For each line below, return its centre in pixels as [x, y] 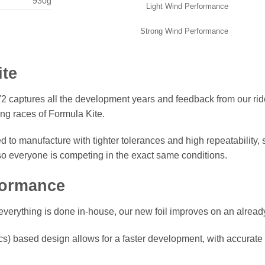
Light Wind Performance [188, 6]
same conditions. [190, 156]
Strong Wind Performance [185, 31]
